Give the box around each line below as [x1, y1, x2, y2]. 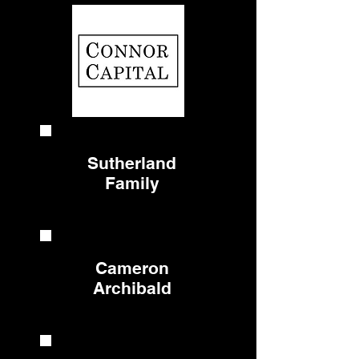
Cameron [95, 258, 169, 278]
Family [104, 173, 159, 193]
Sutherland [87, 153, 176, 173]
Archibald [92, 278, 171, 298]
